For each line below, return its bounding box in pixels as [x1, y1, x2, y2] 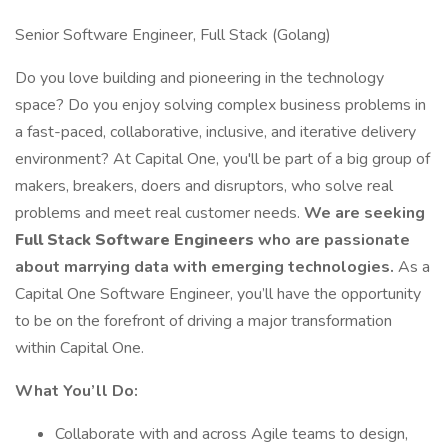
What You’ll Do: [15, 380, 142, 402]
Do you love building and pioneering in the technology [15, 67, 384, 89]
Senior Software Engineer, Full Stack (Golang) [15, 24, 331, 46]
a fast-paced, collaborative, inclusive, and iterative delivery [15, 121, 416, 143]
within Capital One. [15, 337, 148, 359]
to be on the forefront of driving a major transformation [15, 310, 392, 332]
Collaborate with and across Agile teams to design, [55, 423, 408, 445]
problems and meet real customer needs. [15, 202, 304, 224]
